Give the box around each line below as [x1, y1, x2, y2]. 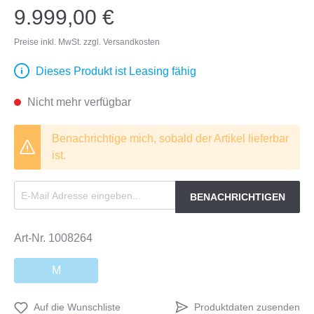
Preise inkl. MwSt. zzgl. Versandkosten [14, 37, 160, 47]
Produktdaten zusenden [194, 301, 300, 313]
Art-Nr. [14, 232, 48, 244]
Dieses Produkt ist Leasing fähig [36, 65, 196, 77]
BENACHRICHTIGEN [190, 191, 285, 203]
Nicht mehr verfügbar [25, 96, 131, 108]
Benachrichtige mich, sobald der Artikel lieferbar [52, 132, 289, 144]
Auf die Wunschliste [34, 301, 121, 313]
